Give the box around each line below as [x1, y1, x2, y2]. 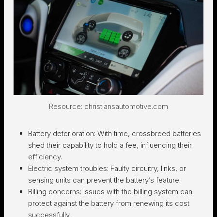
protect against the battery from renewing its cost [28, 198, 189, 208]
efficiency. [28, 152, 62, 161]
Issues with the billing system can [83, 186, 192, 196]
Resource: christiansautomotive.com [49, 101, 168, 111]
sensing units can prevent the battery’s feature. [28, 175, 181, 185]
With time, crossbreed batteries [97, 128, 201, 138]
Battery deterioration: [28, 128, 97, 138]
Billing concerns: [28, 186, 83, 196]
